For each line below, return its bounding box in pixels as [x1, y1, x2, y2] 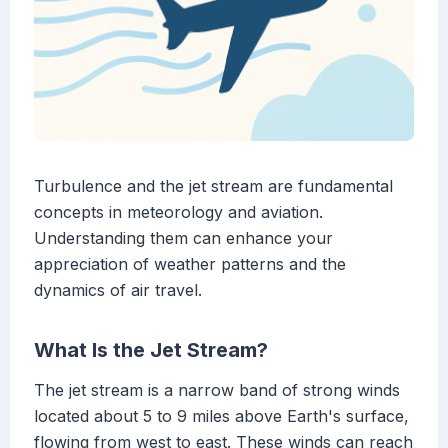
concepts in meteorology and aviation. [34, 202, 323, 223]
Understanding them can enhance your [34, 228, 333, 249]
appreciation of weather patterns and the [34, 254, 346, 275]
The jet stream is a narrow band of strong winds [34, 380, 400, 401]
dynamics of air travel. [34, 280, 202, 301]
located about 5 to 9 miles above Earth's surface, [34, 406, 409, 427]
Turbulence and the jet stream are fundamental [34, 176, 393, 197]
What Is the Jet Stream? [34, 338, 268, 363]
